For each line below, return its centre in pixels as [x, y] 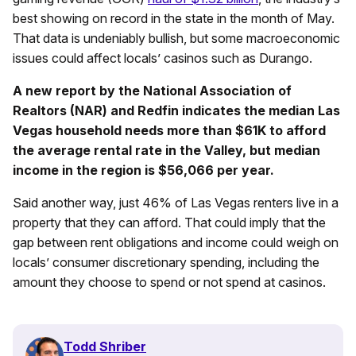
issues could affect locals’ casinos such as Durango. [163, 58]
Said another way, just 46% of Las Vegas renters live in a [176, 202]
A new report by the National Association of [152, 90]
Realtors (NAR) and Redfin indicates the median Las [176, 110]
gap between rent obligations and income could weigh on [176, 242]
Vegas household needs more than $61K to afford [169, 130]
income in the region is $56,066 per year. [143, 170]
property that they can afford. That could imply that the [169, 222]
